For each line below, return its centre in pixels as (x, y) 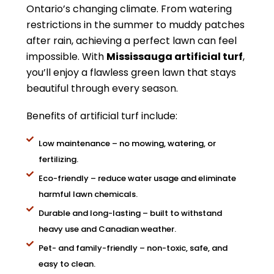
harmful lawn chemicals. (88, 194)
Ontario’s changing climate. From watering (129, 9)
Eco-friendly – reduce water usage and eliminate (137, 178)
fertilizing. (58, 159)
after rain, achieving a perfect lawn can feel (131, 41)
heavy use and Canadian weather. (107, 229)
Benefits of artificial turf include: (102, 116)
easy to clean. (67, 264)
